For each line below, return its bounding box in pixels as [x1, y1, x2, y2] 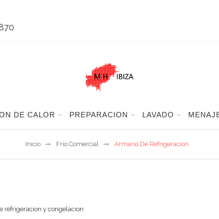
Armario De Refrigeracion [114, 140, 189, 148]
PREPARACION [69, 110, 128, 119]
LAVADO [142, 110, 174, 119]
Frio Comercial [56, 140, 99, 148]
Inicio [25, 140, 41, 148]
